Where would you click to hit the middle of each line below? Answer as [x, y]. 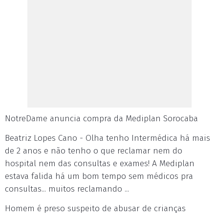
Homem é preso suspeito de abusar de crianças [95, 208]
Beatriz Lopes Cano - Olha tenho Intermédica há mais [108, 138]
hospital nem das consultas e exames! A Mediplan [100, 164]
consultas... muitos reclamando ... [67, 189]
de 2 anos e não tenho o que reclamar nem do [94, 151]
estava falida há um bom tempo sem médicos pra [99, 176]
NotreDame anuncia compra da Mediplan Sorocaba [101, 119]
